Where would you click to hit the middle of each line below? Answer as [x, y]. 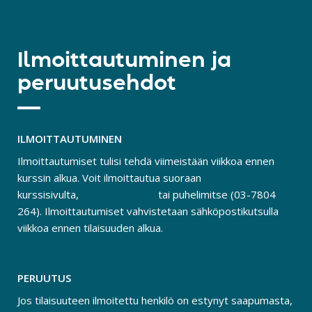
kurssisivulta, [49, 195]
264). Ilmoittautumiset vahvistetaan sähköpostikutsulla [148, 211]
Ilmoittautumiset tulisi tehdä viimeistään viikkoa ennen [146, 161]
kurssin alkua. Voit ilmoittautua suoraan [109, 178]
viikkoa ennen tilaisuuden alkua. [90, 228]
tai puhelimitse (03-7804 [216, 195]
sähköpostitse [118, 195]
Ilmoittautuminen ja [124, 61]
